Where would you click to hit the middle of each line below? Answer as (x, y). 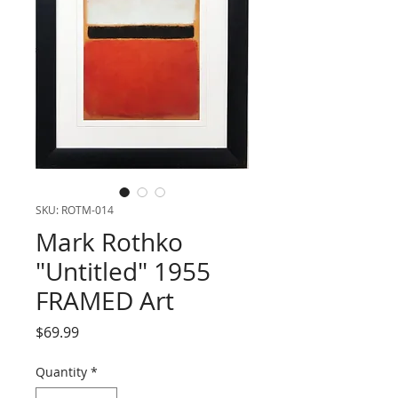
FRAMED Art (105, 301)
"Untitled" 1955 (123, 271)
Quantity (61, 372)
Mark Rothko (109, 242)
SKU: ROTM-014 (75, 210)
